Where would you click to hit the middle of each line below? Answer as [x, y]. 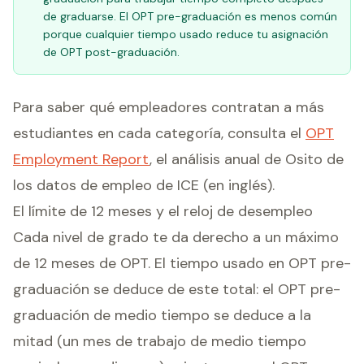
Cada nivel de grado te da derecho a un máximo [176, 237]
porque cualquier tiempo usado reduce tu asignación [186, 34]
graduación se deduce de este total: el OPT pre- [177, 289]
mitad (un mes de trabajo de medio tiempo [160, 341]
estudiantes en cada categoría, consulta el [159, 133]
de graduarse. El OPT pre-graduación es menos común [190, 16]
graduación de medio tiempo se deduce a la [162, 315]
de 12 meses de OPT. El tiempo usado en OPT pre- [182, 263]
